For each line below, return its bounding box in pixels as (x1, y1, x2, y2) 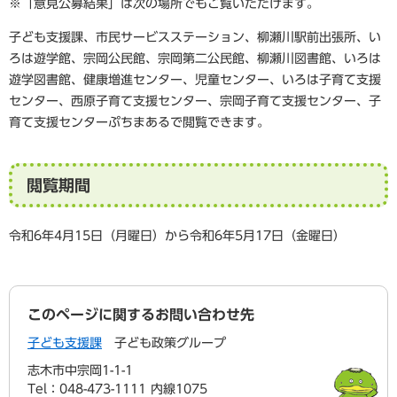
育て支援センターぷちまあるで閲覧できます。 (9, 116, 269, 129)
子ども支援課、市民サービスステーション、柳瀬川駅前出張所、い (9, 31, 381, 44)
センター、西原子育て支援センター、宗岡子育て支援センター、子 (9, 95, 381, 108)
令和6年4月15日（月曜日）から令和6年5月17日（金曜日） (9, 230, 346, 243)
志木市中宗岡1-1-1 (27, 364, 133, 378)
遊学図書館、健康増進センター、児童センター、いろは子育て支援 (9, 74, 381, 87)
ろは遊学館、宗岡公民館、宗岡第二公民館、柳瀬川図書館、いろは (9, 52, 381, 66)
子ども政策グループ (114, 337, 226, 350)
